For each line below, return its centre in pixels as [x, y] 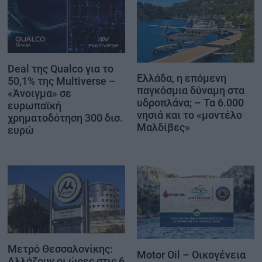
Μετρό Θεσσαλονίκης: [60, 249]
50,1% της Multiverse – [62, 81]
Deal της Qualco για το [61, 69]
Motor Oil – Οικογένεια [191, 254]
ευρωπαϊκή [35, 106]
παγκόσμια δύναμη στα [191, 90]
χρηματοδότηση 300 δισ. [65, 118]
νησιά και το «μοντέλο [189, 115]
